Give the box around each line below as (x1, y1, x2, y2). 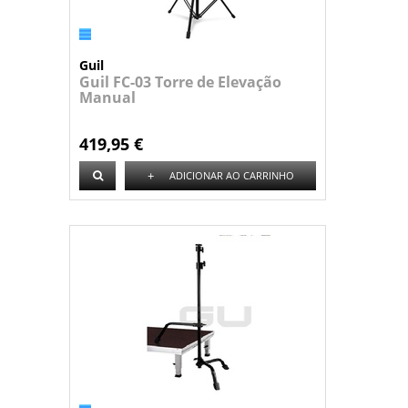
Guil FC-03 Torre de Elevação (79, 72, 281, 92)
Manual (79, 87, 136, 107)
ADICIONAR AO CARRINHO (168, 168, 294, 182)
